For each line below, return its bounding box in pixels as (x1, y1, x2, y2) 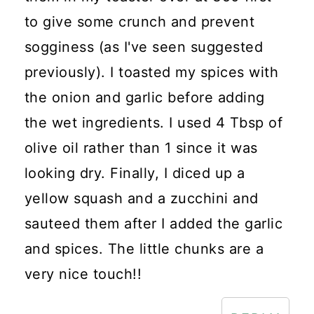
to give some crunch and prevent (24, 13, 255, 31)
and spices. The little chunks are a (24, 240, 264, 258)
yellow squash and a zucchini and (24, 190, 259, 207)
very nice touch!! (24, 266, 142, 283)
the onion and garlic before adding (24, 89, 265, 107)
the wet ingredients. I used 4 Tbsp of (24, 114, 283, 132)
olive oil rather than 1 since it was (24, 139, 258, 157)
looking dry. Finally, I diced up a (24, 165, 245, 182)
